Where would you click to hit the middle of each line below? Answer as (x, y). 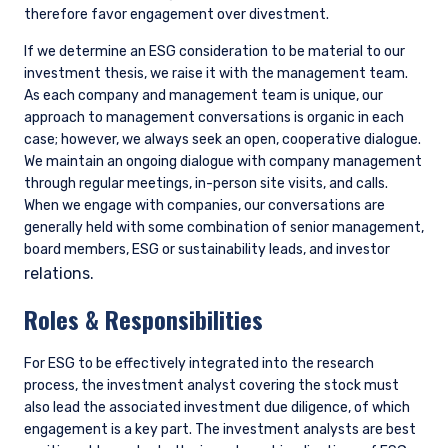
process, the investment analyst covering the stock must (211, 386)
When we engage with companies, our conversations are (204, 206)
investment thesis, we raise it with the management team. (216, 74)
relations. (59, 274)
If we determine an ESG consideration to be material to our (214, 52)
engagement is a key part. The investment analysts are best (220, 430)
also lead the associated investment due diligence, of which (217, 408)
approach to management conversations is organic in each (214, 118)
